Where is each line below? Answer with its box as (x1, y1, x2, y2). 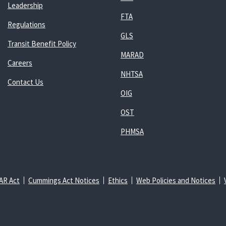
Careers (7, 58, 32, 68)
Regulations (7, 20, 45, 29)
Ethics (108, 176, 128, 185)
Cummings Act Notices (28, 176, 99, 185)
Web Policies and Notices (136, 176, 215, 185)
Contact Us (7, 77, 43, 87)
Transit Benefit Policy (7, 39, 76, 48)
